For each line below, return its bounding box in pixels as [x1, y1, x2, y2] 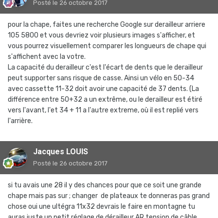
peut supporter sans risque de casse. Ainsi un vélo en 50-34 [8, 74, 194, 82]
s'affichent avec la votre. [8, 53, 86, 61]
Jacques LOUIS [33, 147, 88, 156]
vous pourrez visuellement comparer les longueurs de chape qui [8, 42, 206, 50]
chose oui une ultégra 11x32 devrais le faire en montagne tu [8, 202, 195, 211]
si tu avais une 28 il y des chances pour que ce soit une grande [8, 181, 201, 189]
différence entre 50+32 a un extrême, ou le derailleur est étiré [8, 95, 202, 104]
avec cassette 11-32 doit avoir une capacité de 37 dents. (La [8, 85, 199, 93]
